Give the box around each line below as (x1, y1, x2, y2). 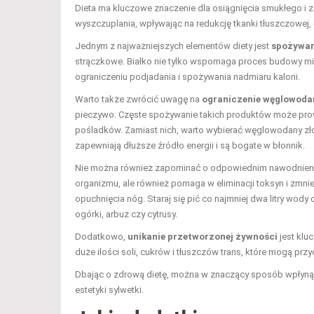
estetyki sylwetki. (75, 285, 144, 296)
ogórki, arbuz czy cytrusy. (75, 209, 177, 220)
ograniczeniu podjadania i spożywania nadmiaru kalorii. (75, 71, 300, 83)
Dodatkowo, (75, 231, 128, 243)
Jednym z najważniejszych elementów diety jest (75, 41, 271, 52)
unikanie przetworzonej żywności (128, 231, 278, 243)
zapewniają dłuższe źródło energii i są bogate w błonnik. (75, 140, 305, 151)
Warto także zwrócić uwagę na (75, 94, 202, 105)
